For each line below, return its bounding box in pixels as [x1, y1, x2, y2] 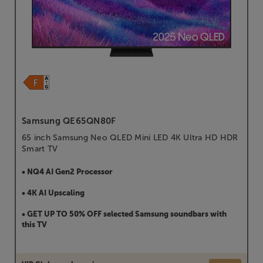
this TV [22, 221, 47, 229]
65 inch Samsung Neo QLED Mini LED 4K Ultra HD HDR [22, 132, 238, 143]
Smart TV [22, 143, 58, 154]
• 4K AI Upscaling [22, 189, 85, 197]
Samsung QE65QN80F [22, 115, 116, 126]
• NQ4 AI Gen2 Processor [22, 168, 113, 176]
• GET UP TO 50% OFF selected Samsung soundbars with [22, 210, 227, 218]
